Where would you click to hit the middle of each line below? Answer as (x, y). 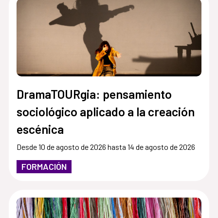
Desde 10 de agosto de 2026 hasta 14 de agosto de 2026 (106, 146)
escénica (40, 129)
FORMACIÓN (44, 166)
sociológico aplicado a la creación (105, 111)
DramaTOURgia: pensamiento (94, 94)
